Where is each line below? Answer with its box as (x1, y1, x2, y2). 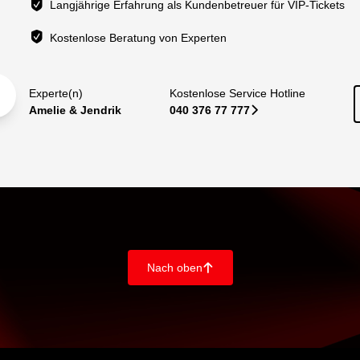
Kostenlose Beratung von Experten (50, 31, 227, 44)
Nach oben (146, 260, 202, 274)
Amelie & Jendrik (29, 103, 121, 117)
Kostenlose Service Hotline (169, 86, 305, 100)
